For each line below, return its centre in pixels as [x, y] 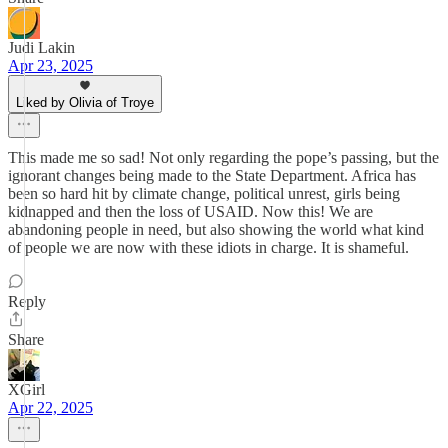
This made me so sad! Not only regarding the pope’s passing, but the [223, 157]
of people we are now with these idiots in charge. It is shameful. [208, 247]
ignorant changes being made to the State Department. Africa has [212, 175]
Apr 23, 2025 [50, 65]
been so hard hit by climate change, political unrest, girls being [204, 193]
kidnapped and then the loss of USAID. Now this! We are [190, 211]
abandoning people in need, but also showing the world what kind [216, 229]
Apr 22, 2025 [50, 407]
